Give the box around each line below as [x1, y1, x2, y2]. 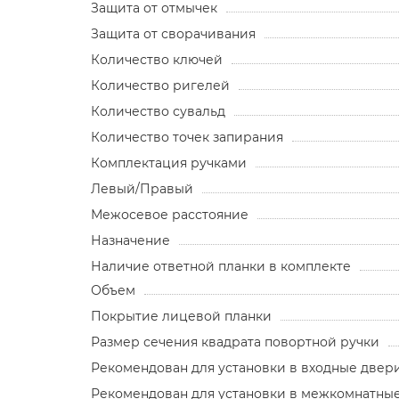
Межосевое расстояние [91, 206, 248, 223]
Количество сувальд [91, 102, 225, 119]
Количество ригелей [91, 77, 230, 94]
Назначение [91, 232, 170, 248]
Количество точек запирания [91, 128, 283, 145]
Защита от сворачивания [91, 25, 256, 42]
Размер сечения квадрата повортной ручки [91, 333, 379, 350]
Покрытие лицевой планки [91, 307, 272, 324]
